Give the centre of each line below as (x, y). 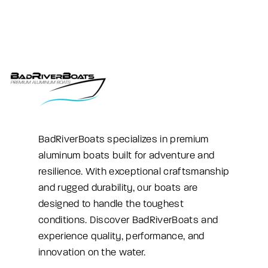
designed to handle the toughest (111, 204)
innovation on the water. (92, 252)
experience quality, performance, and (121, 236)
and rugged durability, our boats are (118, 188)
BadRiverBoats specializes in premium (124, 139)
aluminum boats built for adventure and (127, 155)
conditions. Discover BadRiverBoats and (128, 220)
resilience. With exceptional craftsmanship (134, 171)
